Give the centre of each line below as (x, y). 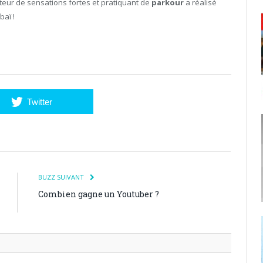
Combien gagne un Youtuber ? (99, 194)
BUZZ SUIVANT (62, 177)
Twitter (39, 102)
